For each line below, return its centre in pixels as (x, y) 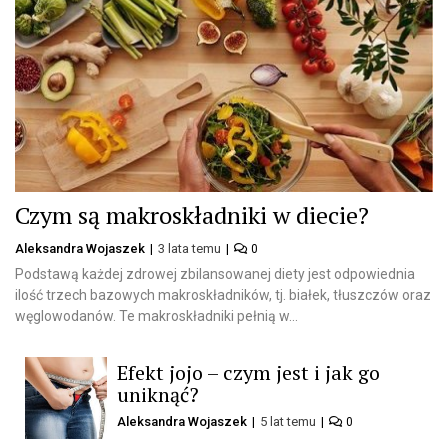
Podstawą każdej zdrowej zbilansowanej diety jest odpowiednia (215, 274)
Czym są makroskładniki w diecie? (192, 215)
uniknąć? (157, 395)
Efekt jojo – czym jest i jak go (248, 373)
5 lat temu (289, 422)
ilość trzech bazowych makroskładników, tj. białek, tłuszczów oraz (223, 295)
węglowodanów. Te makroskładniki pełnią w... (156, 316)
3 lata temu (191, 249)
